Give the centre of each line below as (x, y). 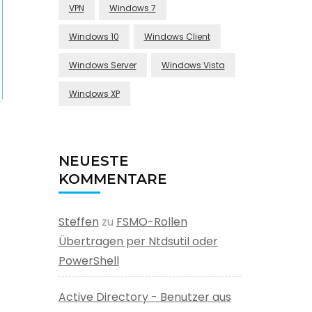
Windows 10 (94, 36)
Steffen (78, 221)
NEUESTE (93, 161)
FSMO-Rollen (151, 221)
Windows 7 (132, 8)
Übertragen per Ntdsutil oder (138, 241)
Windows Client (177, 36)
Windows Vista (193, 65)
